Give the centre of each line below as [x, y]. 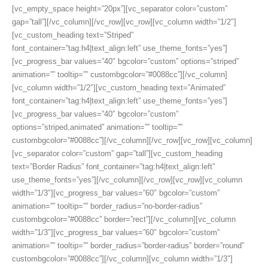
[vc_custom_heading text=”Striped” [73, 35]
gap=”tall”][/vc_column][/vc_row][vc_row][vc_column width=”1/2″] [124, 22]
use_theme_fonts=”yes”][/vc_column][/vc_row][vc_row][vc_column [127, 180]
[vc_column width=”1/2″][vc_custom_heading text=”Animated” [119, 88]
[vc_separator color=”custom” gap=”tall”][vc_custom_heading [117, 154]
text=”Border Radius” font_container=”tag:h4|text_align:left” [113, 167]
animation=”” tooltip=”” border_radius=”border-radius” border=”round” [128, 246]
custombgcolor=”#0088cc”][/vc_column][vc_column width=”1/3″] [122, 259]
